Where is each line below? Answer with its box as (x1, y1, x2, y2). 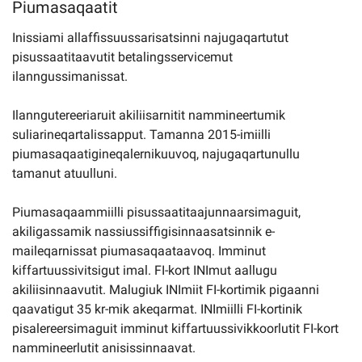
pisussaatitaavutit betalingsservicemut (12, 49, 233, 65)
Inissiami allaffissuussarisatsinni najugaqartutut (12, 30, 288, 45)
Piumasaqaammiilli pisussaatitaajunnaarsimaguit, (12, 204, 301, 220)
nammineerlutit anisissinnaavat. (12, 340, 196, 356)
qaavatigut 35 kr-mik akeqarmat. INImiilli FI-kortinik (12, 301, 302, 317)
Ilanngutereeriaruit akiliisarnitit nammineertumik (12, 107, 285, 123)
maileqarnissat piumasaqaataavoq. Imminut (12, 243, 266, 259)
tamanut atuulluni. (12, 166, 117, 181)
